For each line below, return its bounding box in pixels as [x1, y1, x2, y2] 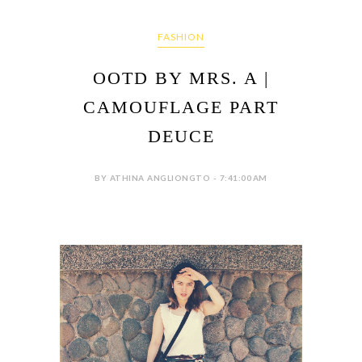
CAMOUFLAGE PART [83, 97, 279, 117]
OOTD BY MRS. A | [93, 68, 269, 88]
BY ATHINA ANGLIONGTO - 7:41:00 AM [95, 173, 267, 183]
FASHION [158, 31, 204, 43]
